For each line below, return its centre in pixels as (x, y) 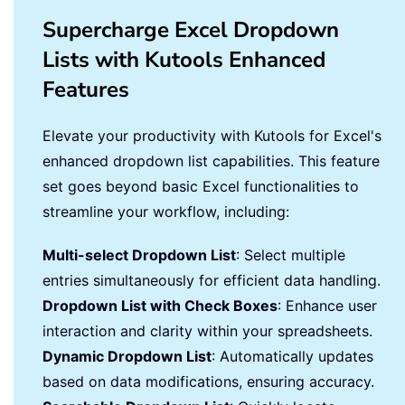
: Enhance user (327, 305)
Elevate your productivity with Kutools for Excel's (212, 135)
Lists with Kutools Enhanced (184, 59)
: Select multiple (291, 254)
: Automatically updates (292, 356)
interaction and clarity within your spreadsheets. (207, 330)
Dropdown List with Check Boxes (160, 305)
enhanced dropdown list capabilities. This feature (211, 160)
